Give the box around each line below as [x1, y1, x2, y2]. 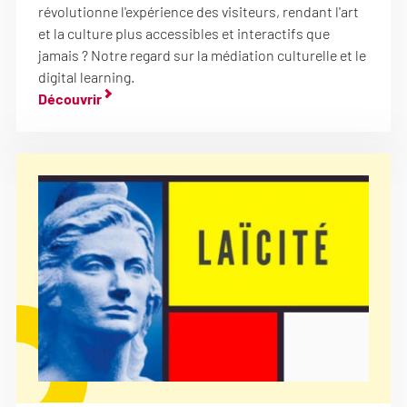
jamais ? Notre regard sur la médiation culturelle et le [38, 45, 366, 64]
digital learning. [38, 67, 134, 85]
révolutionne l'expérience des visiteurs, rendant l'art [38, 2, 359, 20]
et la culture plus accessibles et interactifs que [38, 24, 330, 42]
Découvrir [38, 89, 102, 107]
